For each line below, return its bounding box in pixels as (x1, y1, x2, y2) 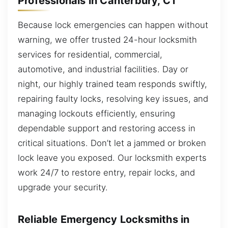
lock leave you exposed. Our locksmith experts (18, 153, 207, 163)
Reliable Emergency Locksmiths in (18, 213, 190, 226)
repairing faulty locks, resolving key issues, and (18, 94, 208, 104)
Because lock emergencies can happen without (18, 20, 208, 31)
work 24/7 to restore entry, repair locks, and (18, 167, 195, 178)
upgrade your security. (18, 182, 108, 193)
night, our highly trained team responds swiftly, (18, 79, 207, 90)
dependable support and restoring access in (18, 123, 195, 134)
